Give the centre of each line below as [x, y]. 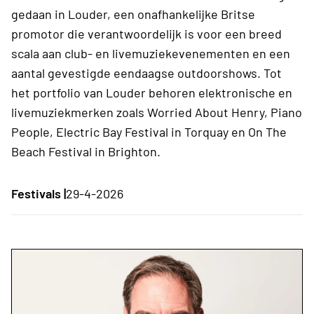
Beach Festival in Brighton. [87, 152]
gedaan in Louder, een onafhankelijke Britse [133, 14]
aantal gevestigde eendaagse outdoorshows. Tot [146, 73]
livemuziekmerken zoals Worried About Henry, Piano [157, 112]
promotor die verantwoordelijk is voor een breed [146, 34]
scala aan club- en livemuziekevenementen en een [151, 54]
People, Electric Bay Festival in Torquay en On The [149, 132]
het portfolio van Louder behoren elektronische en [152, 93]
